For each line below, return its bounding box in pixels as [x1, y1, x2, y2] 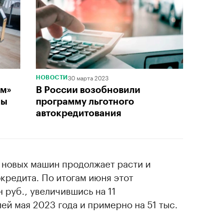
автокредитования [36, 108, 121, 118]
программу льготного [36, 96, 134, 106]
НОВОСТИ [36, 74, 68, 80]
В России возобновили [36, 85, 140, 94]
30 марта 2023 [67, 72, 108, 82]
